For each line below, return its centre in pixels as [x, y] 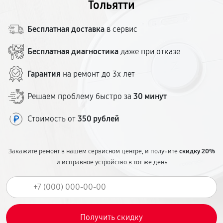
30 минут [150, 96]
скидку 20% [197, 151]
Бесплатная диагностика [73, 52]
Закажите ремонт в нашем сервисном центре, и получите [94, 151]
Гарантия [44, 74]
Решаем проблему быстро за [80, 96]
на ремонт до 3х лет [98, 74]
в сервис [121, 29]
